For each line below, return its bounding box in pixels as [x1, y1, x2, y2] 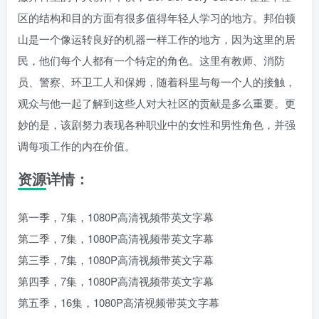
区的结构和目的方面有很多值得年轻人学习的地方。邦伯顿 [18, 9, 296, 25]
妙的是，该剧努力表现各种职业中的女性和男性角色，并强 [18, 116, 296, 132]
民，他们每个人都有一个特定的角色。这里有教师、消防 [18, 52, 285, 68]
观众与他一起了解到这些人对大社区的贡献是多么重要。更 [18, 95, 296, 110]
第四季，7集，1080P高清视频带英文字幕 [18, 273, 214, 288]
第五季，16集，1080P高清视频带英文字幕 [18, 294, 219, 310]
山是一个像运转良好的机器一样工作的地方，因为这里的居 [18, 31, 296, 46]
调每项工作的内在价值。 [18, 137, 135, 153]
